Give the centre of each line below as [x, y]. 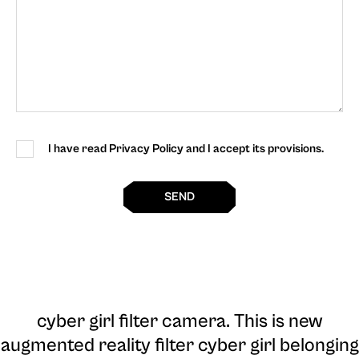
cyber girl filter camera [131, 322]
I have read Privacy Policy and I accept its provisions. [186, 149]
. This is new [274, 322]
